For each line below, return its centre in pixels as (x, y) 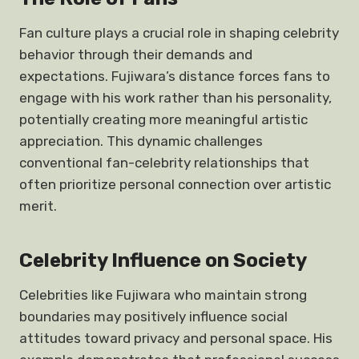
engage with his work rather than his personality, (175, 98)
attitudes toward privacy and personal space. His (176, 338)
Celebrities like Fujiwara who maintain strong (163, 295)
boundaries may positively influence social (153, 317)
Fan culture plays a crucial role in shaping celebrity (179, 33)
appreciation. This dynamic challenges (141, 141)
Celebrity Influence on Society (163, 260)
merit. (38, 206)
